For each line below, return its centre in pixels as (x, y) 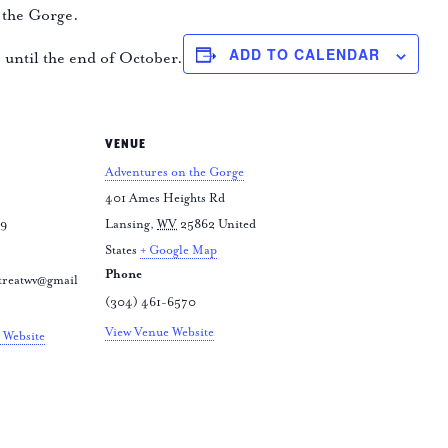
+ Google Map (178, 251)
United (237, 225)
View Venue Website (159, 333)
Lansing (127, 225)
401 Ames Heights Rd (165, 199)
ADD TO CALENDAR (304, 54)
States (121, 251)
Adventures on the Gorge (174, 173)
